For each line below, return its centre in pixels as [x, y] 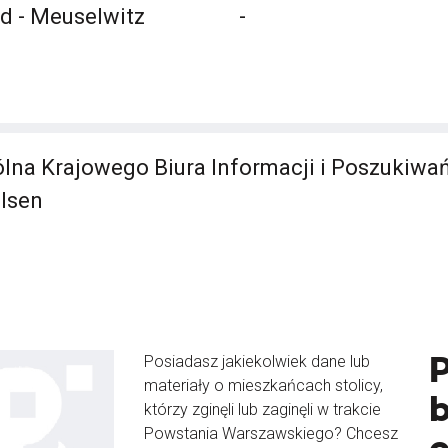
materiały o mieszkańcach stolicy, [263, 385]
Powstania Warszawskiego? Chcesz [271, 433]
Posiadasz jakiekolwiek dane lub [257, 361]
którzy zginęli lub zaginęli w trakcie [262, 409]
